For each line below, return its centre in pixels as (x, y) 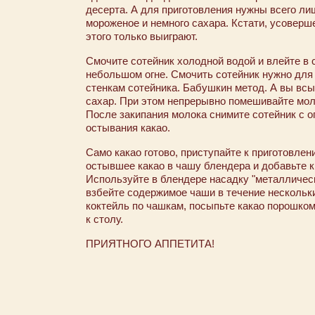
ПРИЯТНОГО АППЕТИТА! (150, 244)
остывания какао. (129, 128)
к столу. (104, 219)
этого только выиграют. (142, 36)
